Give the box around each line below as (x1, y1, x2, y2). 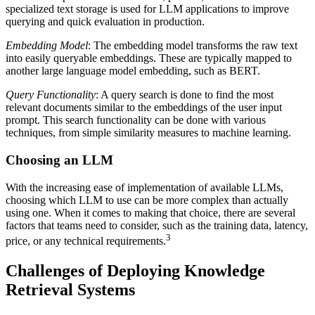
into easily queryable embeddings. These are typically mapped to (6, 52, 292, 65)
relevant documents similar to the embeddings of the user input (6, 101, 282, 114)
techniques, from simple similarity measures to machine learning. (6, 127, 294, 139)
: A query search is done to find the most (96, 89, 274, 101)
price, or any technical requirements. (6, 235, 166, 247)
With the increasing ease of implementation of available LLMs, (6, 181, 283, 193)
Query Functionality (6, 89, 96, 101)
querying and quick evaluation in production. (6, 15, 207, 28)
